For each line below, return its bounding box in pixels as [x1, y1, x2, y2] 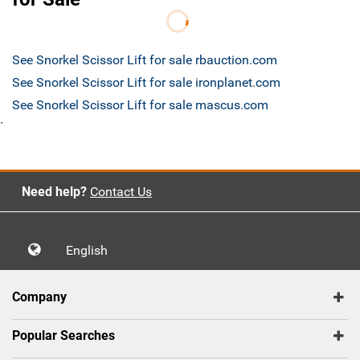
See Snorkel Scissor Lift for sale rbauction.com [12, 52, 277, 68]
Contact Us [89, 184, 152, 200]
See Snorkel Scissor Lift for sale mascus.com [12, 97, 268, 113]
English [66, 243, 117, 259]
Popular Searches [12, 328, 115, 344]
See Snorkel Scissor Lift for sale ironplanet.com [12, 75, 280, 91]
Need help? [21, 184, 87, 200]
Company [12, 289, 67, 305]
